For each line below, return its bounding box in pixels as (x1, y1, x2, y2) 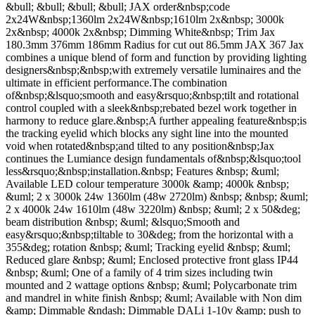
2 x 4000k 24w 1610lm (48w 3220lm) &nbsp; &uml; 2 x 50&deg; (6, 203, 300, 216)
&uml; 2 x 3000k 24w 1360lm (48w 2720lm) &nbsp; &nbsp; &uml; (6, 191, 308, 203)
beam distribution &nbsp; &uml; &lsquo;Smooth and (6, 216, 240, 229)
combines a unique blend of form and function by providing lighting (6, 51, 307, 64)
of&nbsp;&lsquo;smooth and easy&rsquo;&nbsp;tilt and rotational (6, 89, 299, 102)
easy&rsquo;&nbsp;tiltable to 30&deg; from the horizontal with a (6, 229, 293, 241)
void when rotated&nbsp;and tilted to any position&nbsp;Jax (6, 140, 274, 153)
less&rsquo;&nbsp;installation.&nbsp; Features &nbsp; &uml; (6, 165, 279, 178)
